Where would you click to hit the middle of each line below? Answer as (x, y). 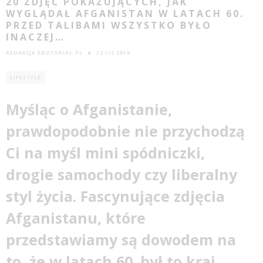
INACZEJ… (35, 37)
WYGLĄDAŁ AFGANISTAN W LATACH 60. (125, 13)
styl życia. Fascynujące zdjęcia (115, 196)
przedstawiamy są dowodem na (121, 239)
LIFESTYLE (26, 77)
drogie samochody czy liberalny (122, 174)
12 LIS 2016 (113, 52)
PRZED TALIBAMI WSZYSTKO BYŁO (109, 25)
